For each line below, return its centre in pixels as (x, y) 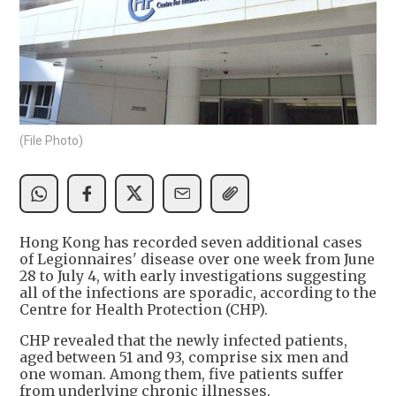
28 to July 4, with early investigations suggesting (193, 275)
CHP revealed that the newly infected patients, (183, 340)
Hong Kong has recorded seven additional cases (191, 242)
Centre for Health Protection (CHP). (145, 309)
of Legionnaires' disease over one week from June (197, 259)
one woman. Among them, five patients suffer (182, 373)
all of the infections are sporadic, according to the (198, 292)
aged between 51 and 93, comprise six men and (184, 357)
